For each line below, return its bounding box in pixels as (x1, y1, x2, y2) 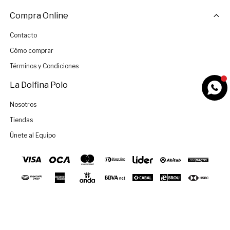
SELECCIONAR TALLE (13, 207, 90, 217)
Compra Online (9, 11, 68, 21)
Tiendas (9, 116, 33, 124)
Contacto (9, 31, 37, 40)
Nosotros (9, 101, 36, 109)
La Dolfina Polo (9, 80, 68, 90)
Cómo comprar (9, 47, 53, 55)
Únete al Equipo (9, 131, 55, 140)
